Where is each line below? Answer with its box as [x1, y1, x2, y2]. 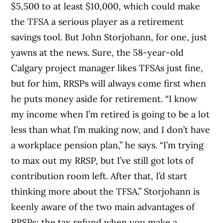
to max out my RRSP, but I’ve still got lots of [11, 154, 194, 166]
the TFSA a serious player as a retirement [11, 15, 184, 27]
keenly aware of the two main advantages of [11, 201, 195, 213]
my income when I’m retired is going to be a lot [11, 108, 210, 120]
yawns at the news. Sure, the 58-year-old [11, 46, 184, 58]
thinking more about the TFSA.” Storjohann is [11, 185, 200, 197]
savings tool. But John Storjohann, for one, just [11, 31, 208, 43]
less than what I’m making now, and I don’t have [11, 123, 211, 135]
